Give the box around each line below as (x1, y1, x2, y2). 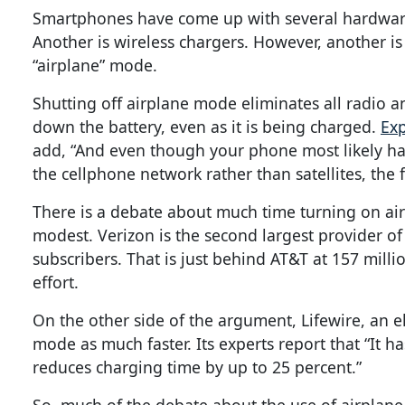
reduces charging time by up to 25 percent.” (33, 356, 362, 379)
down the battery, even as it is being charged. (33, 116, 381, 138)
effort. (33, 271, 79, 294)
